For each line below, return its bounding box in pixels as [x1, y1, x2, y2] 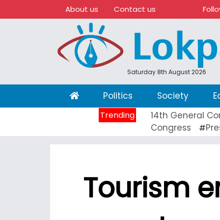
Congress [151, 121, 191, 134]
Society [157, 89, 189, 102]
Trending [100, 109, 135, 121]
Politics [103, 89, 133, 102]
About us [65, 4, 98, 14]
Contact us [114, 4, 156, 14]
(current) [78, 89, 117, 101]
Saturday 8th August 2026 [127, 67, 206, 76]
